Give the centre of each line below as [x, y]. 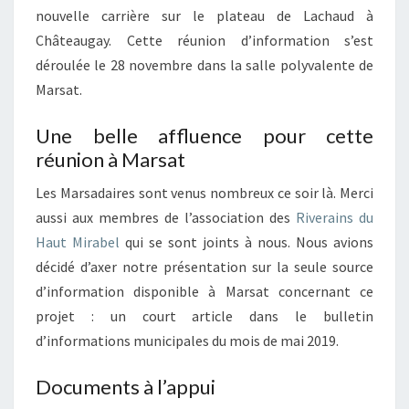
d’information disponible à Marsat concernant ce [204, 292]
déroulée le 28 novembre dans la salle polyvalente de [204, 65]
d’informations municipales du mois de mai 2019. [187, 341]
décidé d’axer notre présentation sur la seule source [204, 267]
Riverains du [335, 218]
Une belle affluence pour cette [204, 136]
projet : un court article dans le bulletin [204, 316]
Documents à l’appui [126, 387]
